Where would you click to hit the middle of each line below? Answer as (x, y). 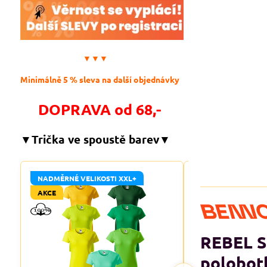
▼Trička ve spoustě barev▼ (95, 139)
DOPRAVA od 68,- (100, 109)
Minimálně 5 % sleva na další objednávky (100, 80)
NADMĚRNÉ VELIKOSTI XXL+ (87, 178)
